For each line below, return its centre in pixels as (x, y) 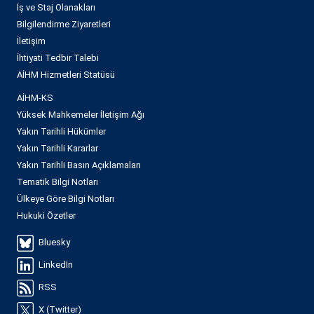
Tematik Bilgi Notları (57, 182)
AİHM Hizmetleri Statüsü (66, 75)
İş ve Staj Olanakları (56, 8)
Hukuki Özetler (46, 216)
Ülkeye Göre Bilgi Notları (66, 199)
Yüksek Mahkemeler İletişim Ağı (81, 115)
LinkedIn (56, 265)
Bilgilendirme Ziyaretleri (64, 25)
